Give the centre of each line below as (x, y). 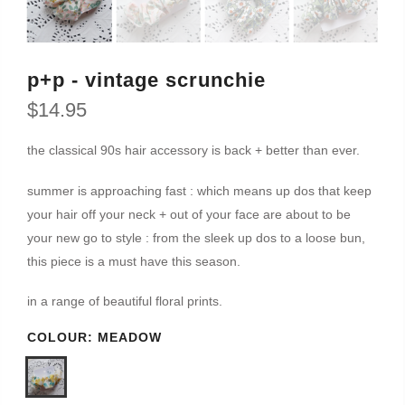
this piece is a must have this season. (134, 261)
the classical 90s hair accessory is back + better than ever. (193, 151)
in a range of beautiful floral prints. (125, 301)
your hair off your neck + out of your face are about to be (189, 214)
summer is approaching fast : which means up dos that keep (199, 190)
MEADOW (130, 337)
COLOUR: (62, 337)
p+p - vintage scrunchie (146, 80)
